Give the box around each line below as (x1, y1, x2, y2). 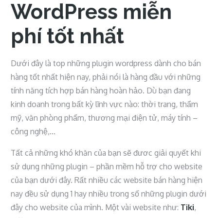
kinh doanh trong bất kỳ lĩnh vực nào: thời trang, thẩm (11, 99, 199, 109)
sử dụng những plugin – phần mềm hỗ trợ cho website (11, 162, 203, 171)
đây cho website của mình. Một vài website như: (11, 202, 181, 212)
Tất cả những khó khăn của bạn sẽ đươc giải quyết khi (11, 148, 201, 158)
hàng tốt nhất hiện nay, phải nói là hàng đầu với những (11, 72, 201, 82)
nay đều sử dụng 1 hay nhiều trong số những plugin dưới (11, 189, 207, 199)
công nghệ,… (11, 127, 56, 136)
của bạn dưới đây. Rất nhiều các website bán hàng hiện (11, 175, 203, 185)
